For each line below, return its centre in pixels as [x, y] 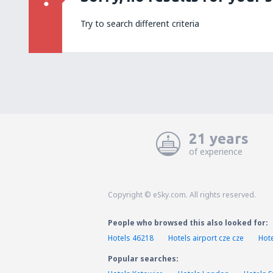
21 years [219, 139]
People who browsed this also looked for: [188, 223]
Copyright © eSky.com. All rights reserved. [182, 195]
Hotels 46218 [131, 238]
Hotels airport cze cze [206, 238]
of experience [216, 151]
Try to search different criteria [140, 23]
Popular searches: [143, 259]
